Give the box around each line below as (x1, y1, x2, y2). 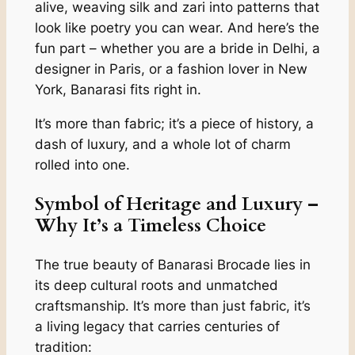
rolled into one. (34, 156, 130, 173)
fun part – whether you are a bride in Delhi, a (34, 40, 320, 56)
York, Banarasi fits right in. (34, 81, 205, 97)
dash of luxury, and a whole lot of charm (34, 136, 291, 152)
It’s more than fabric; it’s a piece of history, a (34, 115, 314, 132)
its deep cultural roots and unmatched (34, 277, 278, 293)
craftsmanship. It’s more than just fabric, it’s (34, 298, 311, 314)
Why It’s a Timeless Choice (34, 212, 266, 238)
